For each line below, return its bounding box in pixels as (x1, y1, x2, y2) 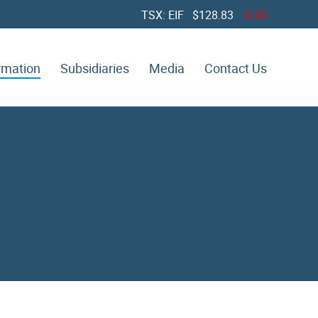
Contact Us (204, 60, 267, 77)
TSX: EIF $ (141, 7, 199, 23)
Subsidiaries (60, 60, 129, 77)
